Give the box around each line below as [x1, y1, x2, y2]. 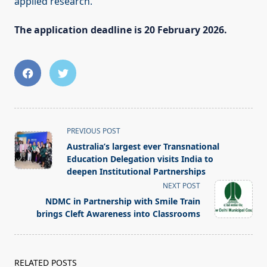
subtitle [14, 151, 48, 165]
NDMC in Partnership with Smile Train [45, 195, 200, 207]
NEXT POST [163, 181, 200, 191]
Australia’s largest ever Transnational [67, 141, 219, 153]
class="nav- [14, 137, 64, 151]
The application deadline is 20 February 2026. [14, 23, 227, 37]
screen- [14, 166, 47, 179]
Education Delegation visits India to [67, 153, 213, 165]
